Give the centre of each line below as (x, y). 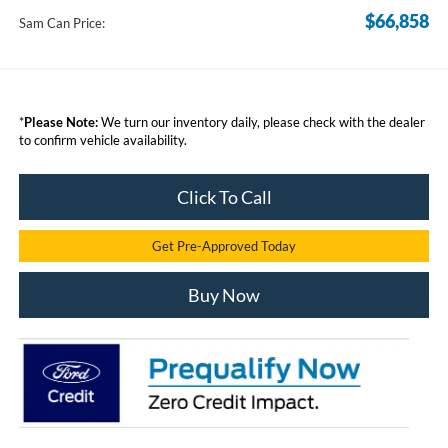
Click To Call (224, 196)
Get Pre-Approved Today (224, 245)
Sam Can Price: (61, 22)
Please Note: (60, 121)
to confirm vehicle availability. (102, 139)
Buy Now (224, 294)
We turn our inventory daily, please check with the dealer (261, 121)
